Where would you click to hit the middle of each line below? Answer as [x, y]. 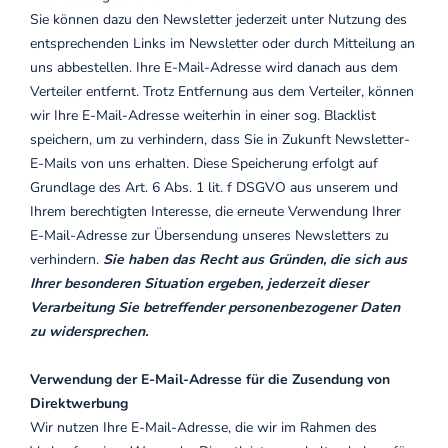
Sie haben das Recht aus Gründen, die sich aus [255, 259]
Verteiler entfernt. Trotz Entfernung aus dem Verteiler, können [222, 91]
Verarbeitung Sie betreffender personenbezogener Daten [215, 307]
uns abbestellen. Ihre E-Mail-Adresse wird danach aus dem [214, 67]
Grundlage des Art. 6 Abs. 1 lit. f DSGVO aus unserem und [214, 187]
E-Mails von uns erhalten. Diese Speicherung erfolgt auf [204, 163]
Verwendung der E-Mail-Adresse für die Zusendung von [210, 379]
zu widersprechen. [89, 331]
